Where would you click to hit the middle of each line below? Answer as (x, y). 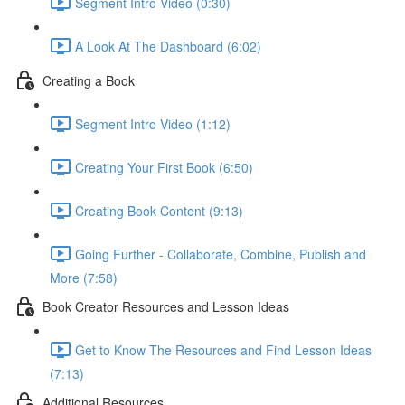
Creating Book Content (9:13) (159, 210)
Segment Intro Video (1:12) (153, 123)
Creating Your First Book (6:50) (164, 167)
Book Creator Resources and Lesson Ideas (166, 306)
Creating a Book (89, 80)
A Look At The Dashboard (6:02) (168, 46)
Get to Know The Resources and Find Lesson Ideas (223, 349)
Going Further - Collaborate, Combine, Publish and (221, 254)
